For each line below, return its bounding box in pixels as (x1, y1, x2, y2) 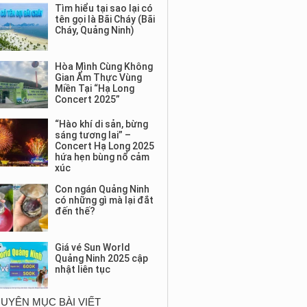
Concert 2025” (54, 93, 120, 105)
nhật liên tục (54, 263, 110, 275)
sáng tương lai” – (54, 130, 131, 141)
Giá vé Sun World (54, 241, 130, 253)
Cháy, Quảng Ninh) (54, 25, 134, 36)
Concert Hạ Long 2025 (54, 140, 154, 152)
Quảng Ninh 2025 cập (54, 252, 148, 264)
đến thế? (54, 206, 95, 217)
